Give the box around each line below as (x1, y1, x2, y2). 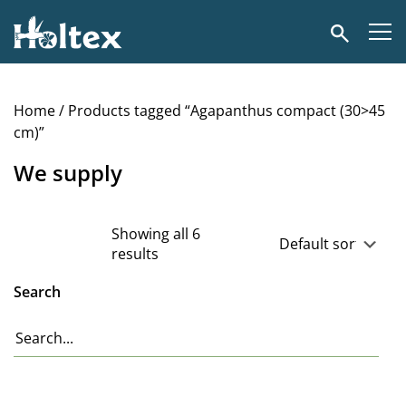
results (111, 244, 159, 264)
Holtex (13, 5, 57, 25)
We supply (14, 158, 122, 188)
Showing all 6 (111, 224, 201, 244)
